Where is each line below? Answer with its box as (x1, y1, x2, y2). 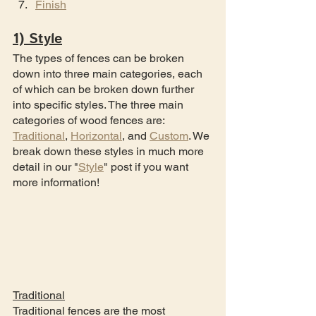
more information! (13, 176, 99, 189)
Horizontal (71, 129, 122, 142)
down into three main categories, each (13, 67, 205, 80)
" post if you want (104, 160, 191, 174)
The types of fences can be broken (13, 51, 187, 65)
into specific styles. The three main (13, 98, 186, 111)
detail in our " (13, 160, 78, 174)
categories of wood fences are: (13, 114, 166, 127)
